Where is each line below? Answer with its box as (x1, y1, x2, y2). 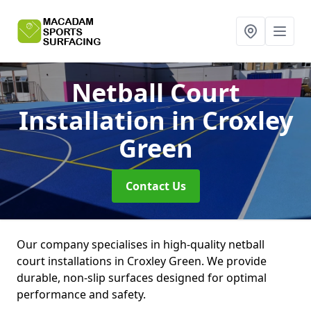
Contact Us (125, 178, 186, 194)
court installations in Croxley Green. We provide (17, 253, 267, 269)
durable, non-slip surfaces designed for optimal (17, 270, 267, 285)
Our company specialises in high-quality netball (17, 237, 264, 252)
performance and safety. (17, 287, 149, 302)
